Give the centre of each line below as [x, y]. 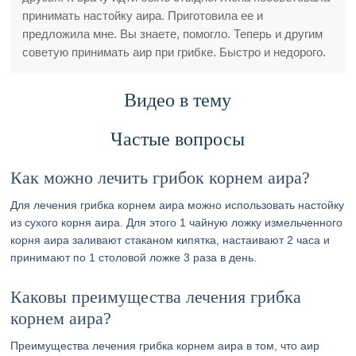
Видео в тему [178, 100]
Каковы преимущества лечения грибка [156, 297]
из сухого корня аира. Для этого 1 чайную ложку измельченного [177, 222]
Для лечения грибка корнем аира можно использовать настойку [178, 205]
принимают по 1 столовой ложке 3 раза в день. [134, 257]
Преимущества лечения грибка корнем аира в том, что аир [165, 346]
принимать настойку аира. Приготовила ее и [143, 15]
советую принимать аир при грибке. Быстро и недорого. [174, 52]
